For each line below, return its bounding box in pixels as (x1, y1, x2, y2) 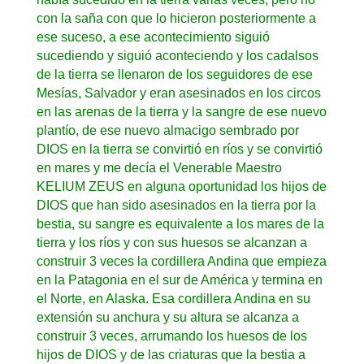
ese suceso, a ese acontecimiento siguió (36, 29, 270, 44)
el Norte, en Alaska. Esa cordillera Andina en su (36, 291, 310, 305)
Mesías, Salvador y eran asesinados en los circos (36, 85, 321, 100)
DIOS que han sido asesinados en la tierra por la (36, 197, 316, 212)
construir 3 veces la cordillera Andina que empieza (36, 253, 327, 268)
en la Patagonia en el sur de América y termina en (36, 272, 323, 287)
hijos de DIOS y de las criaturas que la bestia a (36, 347, 305, 362)
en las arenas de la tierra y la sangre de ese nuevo (36, 104, 327, 119)
